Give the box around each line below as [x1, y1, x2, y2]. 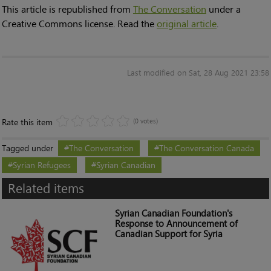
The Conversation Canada [159, 142, 254, 155]
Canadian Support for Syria [114, 227, 223, 241]
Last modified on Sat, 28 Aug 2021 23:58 [127, 67, 269, 79]
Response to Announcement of [114, 217, 238, 230]
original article [157, 16, 217, 31]
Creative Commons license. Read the [2, 16, 157, 31]
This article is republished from [2, 2, 133, 16]
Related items [8, 179, 84, 198]
